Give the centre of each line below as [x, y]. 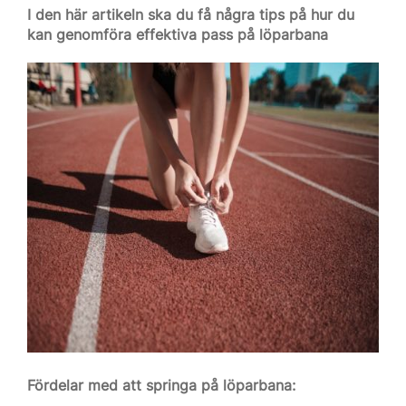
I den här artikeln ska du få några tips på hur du [191, 14]
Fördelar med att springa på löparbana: [161, 385]
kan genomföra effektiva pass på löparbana [178, 34]
